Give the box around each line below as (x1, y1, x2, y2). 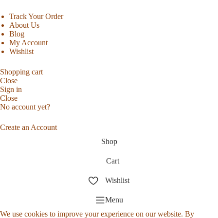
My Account (9, 38, 48, 47)
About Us (9, 21, 40, 30)
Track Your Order (9, 12, 64, 21)
